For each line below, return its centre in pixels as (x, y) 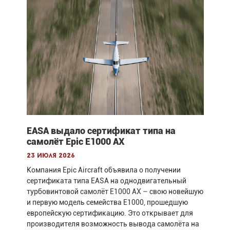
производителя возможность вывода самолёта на (113, 224)
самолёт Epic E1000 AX (75, 141)
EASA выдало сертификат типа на (101, 130)
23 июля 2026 (51, 156)
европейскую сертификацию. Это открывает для (110, 213)
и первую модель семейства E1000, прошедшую (107, 202)
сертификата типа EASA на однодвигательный (106, 180)
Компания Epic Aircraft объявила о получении (103, 170)
